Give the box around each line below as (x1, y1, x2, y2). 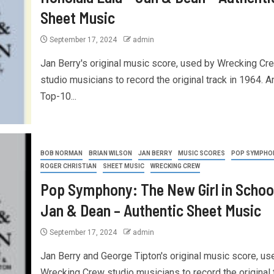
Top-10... (40, 90, 76, 102)
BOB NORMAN (40, 149, 83, 157)
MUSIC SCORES (177, 149, 225, 157)
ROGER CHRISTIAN (40, 162, 97, 169)
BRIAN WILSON (88, 149, 132, 157)
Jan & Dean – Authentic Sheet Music (40, 200, 261, 220)
